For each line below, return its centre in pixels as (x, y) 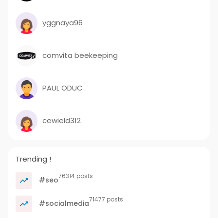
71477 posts (106, 199)
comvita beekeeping (80, 55)
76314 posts (75, 176)
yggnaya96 (62, 23)
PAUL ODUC (62, 88)
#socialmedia (63, 203)
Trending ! (33, 159)
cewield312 (61, 121)
